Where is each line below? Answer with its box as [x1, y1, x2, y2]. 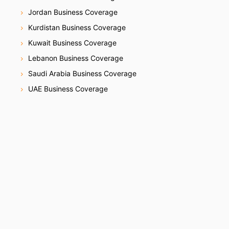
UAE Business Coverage [28, 84, 108, 93]
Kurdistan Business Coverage [28, 22, 126, 32]
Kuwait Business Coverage [28, 38, 117, 47]
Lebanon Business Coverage [28, 53, 123, 62]
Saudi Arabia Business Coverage [28, 68, 136, 78]
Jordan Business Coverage [28, 7, 118, 16]
